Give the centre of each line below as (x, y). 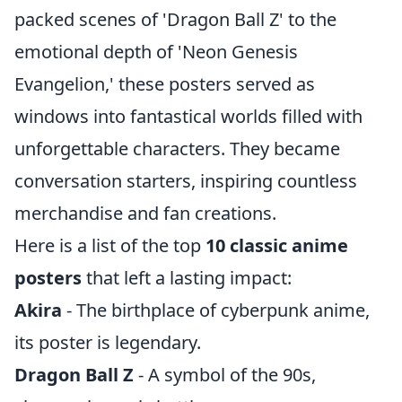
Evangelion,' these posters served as (165, 84)
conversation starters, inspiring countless (186, 181)
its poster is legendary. (108, 342)
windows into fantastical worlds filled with (188, 116)
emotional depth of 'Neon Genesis (156, 52)
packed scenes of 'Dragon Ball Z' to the (175, 19)
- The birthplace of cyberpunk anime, (216, 310)
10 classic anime (277, 245)
